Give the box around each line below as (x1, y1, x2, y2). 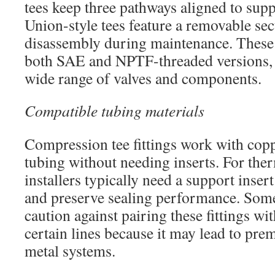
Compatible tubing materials (25, 100, 204, 121)
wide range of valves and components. (25, 68, 261, 88)
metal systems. (25, 240, 115, 261)
